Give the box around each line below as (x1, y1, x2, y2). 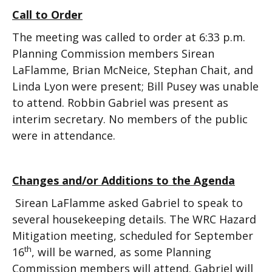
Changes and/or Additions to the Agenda (12, 173, 235, 188)
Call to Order (12, 7, 83, 22)
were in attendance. (12, 128, 115, 143)
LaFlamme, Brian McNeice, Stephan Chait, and (12, 63, 253, 77)
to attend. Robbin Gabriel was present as (12, 95, 228, 110)
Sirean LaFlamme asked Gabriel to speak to (15, 195, 243, 210)
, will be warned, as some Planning (32, 245, 211, 259)
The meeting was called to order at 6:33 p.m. (12, 30, 245, 44)
